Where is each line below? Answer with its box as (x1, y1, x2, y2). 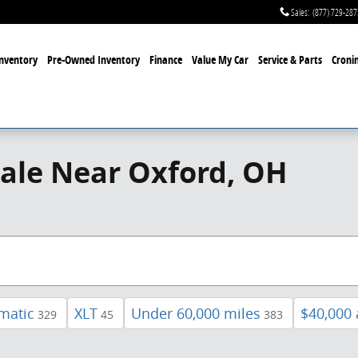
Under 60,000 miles (131, 304, 261, 323)
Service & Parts (257, 52, 322, 67)
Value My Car (191, 52, 249, 67)
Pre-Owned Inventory (46, 52, 140, 67)
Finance (149, 52, 182, 67)
